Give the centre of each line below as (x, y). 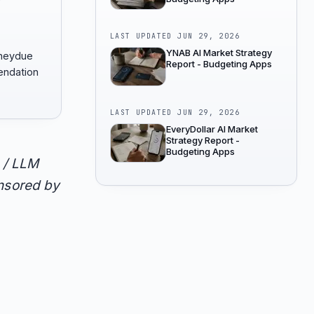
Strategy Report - (203, 140)
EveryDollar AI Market (212, 129)
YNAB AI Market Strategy (219, 53)
